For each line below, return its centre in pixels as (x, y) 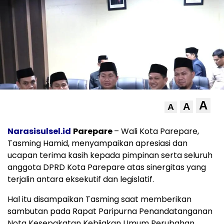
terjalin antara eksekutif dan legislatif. (81, 179)
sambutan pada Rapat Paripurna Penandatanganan (110, 211)
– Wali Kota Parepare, (156, 131)
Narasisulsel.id (39, 131)
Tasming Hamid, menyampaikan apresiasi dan (97, 143)
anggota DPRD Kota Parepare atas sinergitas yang (107, 167)
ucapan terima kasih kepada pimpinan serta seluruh (110, 155)
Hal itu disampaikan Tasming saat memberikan (99, 199)
